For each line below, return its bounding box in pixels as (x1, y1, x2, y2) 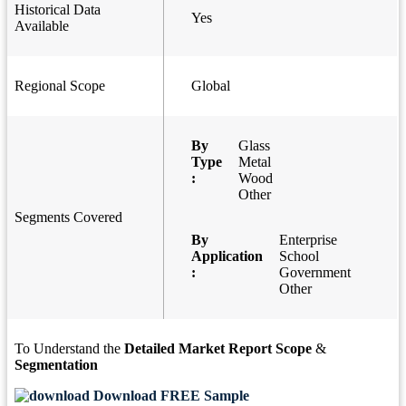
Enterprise (279, 232, 337, 248)
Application (191, 248, 263, 265)
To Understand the (14, 341, 124, 357)
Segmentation (14, 357, 98, 373)
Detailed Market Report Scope (124, 341, 312, 357)
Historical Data (14, 2, 101, 18)
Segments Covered (14, 209, 122, 226)
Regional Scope (14, 78, 105, 94)
